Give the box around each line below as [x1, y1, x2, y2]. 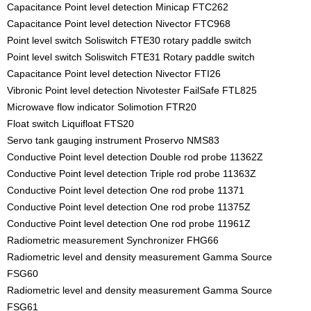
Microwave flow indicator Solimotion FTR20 [7, 101, 196, 113]
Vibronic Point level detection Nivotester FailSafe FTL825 [7, 85, 257, 96]
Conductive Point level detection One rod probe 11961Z [7, 218, 251, 230]
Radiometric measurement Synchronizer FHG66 [7, 235, 219, 246]
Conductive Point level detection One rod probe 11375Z [7, 201, 251, 213]
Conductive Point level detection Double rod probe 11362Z [7, 151, 263, 163]
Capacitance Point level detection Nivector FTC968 [7, 18, 230, 30]
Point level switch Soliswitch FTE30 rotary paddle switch [7, 35, 251, 47]
